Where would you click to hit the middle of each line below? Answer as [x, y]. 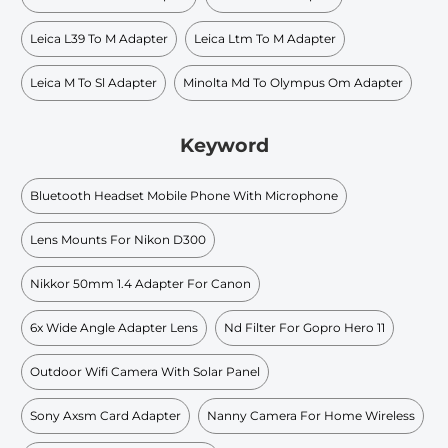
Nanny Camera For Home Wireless [311, 415]
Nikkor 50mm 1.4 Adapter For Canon [140, 283]
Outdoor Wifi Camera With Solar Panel [145, 371]
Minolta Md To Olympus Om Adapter [293, 82]
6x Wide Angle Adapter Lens [114, 327]
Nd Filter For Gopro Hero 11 [304, 327]
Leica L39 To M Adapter [99, 38]
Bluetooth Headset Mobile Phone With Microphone [184, 195]
